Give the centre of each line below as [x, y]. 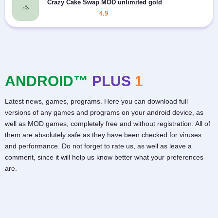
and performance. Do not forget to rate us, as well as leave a [98, 146]
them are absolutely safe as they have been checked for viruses [103, 135]
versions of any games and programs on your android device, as [104, 113]
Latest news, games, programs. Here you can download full [96, 101]
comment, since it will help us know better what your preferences [104, 157]
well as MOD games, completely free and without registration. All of [108, 124]
